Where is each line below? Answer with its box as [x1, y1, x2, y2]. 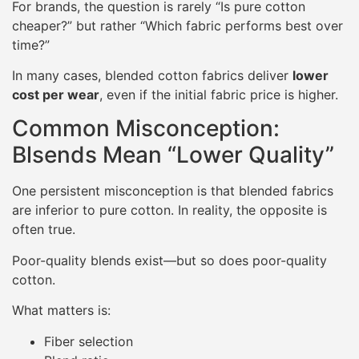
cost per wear [12, 86, 99, 103]
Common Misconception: [12, 115, 280, 143]
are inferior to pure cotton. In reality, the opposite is [12, 202, 327, 219]
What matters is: [12, 302, 111, 319]
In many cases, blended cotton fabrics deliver [12, 67, 292, 83]
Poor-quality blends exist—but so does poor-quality [12, 252, 327, 268]
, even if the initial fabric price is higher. [99, 86, 338, 103]
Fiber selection [44, 333, 133, 349]
